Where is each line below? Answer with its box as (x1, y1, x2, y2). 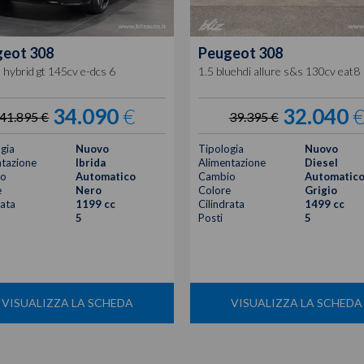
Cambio (198, 169, 236, 183)
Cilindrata (198, 197, 245, 210)
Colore (198, 183, 231, 197)
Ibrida (75, 155, 106, 169)
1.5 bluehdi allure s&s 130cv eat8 (198, 63, 360, 78)
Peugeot (198, 43, 256, 62)
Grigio (305, 183, 338, 197)
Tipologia (198, 141, 244, 155)
